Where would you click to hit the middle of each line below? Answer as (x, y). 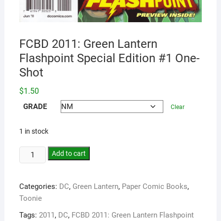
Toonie (30, 198)
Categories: (39, 186)
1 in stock (34, 131)
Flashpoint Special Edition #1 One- (109, 58)
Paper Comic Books (154, 186)
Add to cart (69, 153)
